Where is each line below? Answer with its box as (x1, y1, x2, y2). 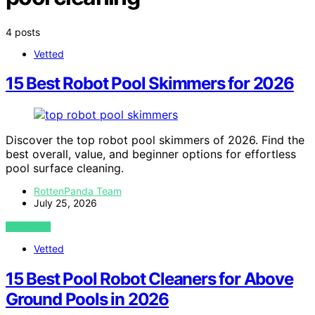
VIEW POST (6, 221, 51, 233)
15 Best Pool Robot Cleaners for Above (6, 269, 293, 290)
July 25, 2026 (34, 197, 97, 210)
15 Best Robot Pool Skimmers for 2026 (6, 73, 294, 94)
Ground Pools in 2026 (6, 289, 169, 310)
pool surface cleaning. (6, 161, 124, 176)
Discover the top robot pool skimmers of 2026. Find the (6, 133, 304, 148)
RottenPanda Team (34, 185, 122, 198)
